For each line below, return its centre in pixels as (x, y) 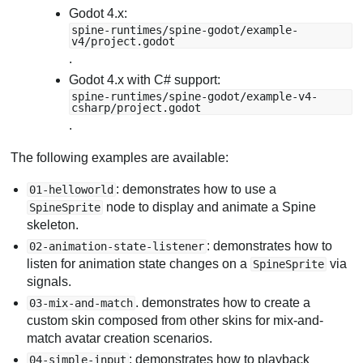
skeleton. (53, 225)
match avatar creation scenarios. (120, 339)
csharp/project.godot (137, 108)
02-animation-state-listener (117, 247)
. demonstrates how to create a (223, 303)
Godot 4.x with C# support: (145, 80)
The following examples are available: (120, 157)
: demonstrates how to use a (196, 190)
